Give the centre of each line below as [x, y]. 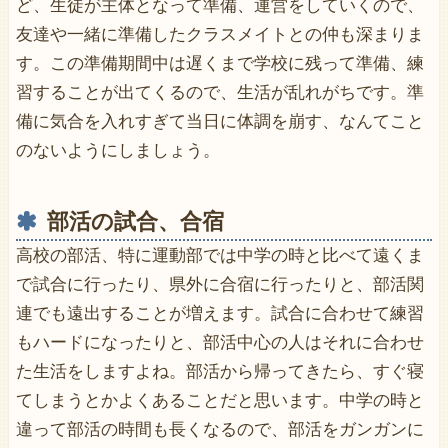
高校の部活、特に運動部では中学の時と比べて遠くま [219, 256]
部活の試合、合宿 [135, 222]
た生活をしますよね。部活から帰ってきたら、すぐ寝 [219, 372]
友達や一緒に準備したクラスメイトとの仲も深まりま [219, 35]
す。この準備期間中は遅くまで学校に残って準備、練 [219, 64]
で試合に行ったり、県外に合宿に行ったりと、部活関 [219, 285]
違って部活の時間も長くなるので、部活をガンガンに [219, 430]
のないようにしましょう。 [117, 151]
